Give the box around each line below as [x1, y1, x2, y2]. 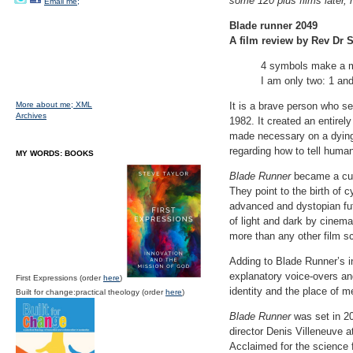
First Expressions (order [16, 273, 103, 282]
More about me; [16, 100, 76, 109]
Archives [16, 111, 46, 120]
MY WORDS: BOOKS [16, 149, 94, 158]
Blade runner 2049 [229, 20, 318, 32]
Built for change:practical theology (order [16, 288, 165, 296]
